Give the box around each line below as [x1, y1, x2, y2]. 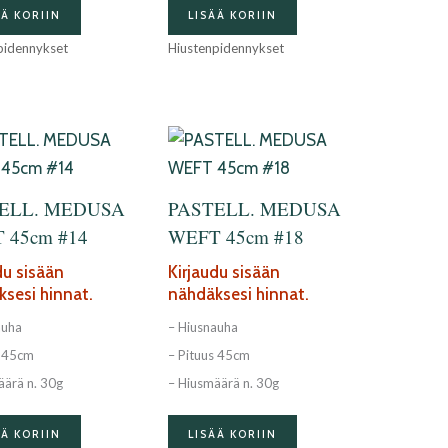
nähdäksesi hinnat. [167, 283, 309, 304]
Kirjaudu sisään [167, 261, 280, 282]
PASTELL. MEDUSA [167, 196, 341, 222]
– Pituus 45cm [167, 347, 250, 364]
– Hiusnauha [167, 319, 238, 336]
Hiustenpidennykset [167, 40, 284, 57]
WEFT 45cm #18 [167, 224, 304, 250]
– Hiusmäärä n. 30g [167, 375, 279, 392]
